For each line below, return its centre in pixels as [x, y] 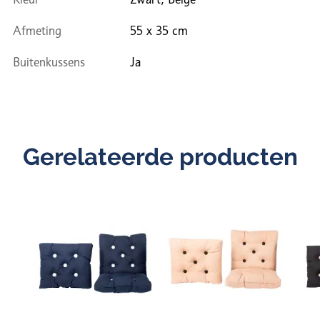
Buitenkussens [49, 62]
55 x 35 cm [159, 31]
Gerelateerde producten [160, 157]
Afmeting [37, 31]
